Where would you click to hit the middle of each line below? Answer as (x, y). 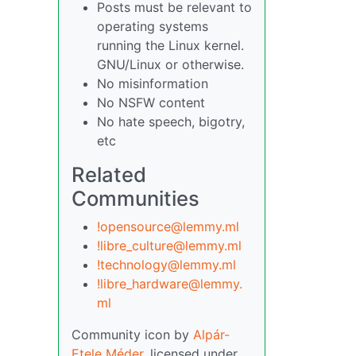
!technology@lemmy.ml (166, 265)
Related (109, 174)
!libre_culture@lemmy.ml (169, 246)
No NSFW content (151, 103)
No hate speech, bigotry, (171, 122)
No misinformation (153, 83)
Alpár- (211, 335)
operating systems (153, 26)
